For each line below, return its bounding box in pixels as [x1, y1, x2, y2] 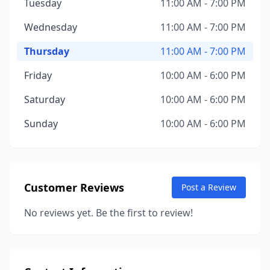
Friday [24, 69, 52, 82]
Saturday [24, 93, 65, 106]
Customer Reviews [24, 180, 124, 195]
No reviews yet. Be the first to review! [24, 206, 193, 219]
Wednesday [24, 20, 77, 34]
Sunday [24, 117, 58, 130]
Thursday [24, 45, 69, 58]
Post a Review [181, 181, 236, 193]
